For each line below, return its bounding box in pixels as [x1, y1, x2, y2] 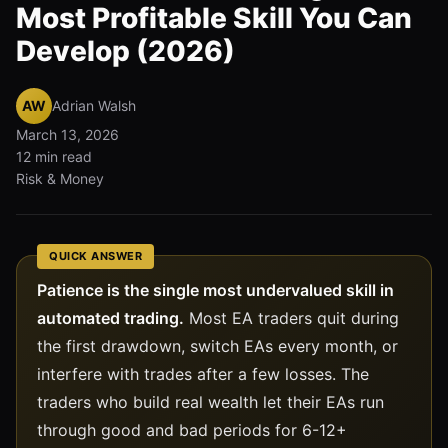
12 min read [16, 147, 92, 165]
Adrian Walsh [52, 96, 136, 114]
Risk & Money [16, 169, 104, 187]
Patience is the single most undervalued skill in [37, 279, 394, 300]
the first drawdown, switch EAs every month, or [37, 335, 398, 356]
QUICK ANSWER [49, 248, 142, 263]
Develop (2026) [16, 33, 235, 68]
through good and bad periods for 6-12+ [37, 419, 347, 440]
